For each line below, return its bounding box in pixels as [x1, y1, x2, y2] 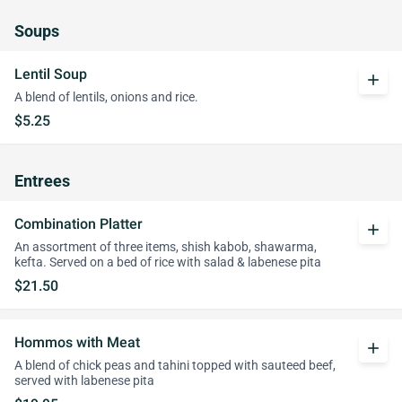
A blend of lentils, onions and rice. [14, 90, 198, 105]
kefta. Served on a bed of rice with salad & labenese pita [14, 255, 321, 270]
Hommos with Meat [14, 334, 140, 351]
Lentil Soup [14, 66, 87, 83]
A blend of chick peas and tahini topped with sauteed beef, [14, 358, 336, 373]
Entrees [14, 172, 70, 190]
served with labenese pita [14, 373, 154, 389]
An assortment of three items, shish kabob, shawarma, [14, 240, 317, 255]
